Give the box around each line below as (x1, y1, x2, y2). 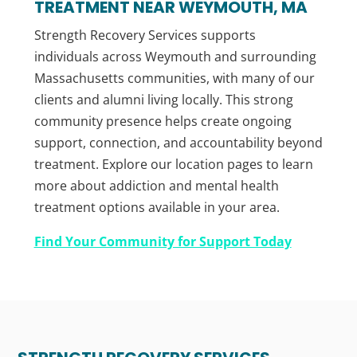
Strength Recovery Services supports (33, 26, 256, 45)
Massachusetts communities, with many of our (33, 69, 315, 88)
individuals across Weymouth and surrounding (33, 48, 316, 66)
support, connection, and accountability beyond (33, 134, 323, 152)
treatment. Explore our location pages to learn (33, 155, 313, 174)
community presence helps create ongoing (33, 112, 292, 131)
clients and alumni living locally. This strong (33, 91, 293, 109)
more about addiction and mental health (33, 177, 279, 195)
